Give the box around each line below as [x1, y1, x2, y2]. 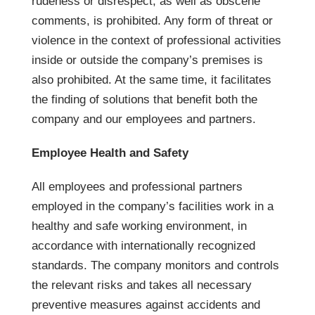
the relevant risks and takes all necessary [32, 278, 252, 292]
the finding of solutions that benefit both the [32, 92, 257, 106]
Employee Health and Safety [32, 146, 188, 160]
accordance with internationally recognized [32, 238, 255, 252]
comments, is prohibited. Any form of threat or [32, 13, 273, 27]
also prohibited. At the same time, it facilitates [32, 72, 271, 86]
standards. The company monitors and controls [32, 258, 279, 272]
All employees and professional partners [32, 179, 243, 193]
